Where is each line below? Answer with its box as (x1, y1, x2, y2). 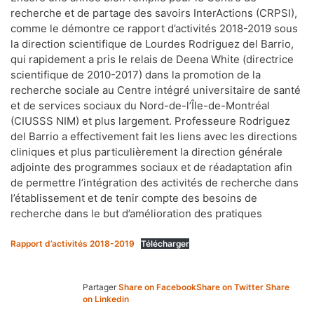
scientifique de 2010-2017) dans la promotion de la (11, 68, 261, 81)
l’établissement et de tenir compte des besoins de (11, 191, 257, 205)
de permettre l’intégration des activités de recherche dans (11, 176, 299, 189)
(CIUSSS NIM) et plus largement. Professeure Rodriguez (11, 114, 290, 128)
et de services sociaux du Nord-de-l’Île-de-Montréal (11, 99, 270, 112)
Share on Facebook (118, 281, 196, 292)
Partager (83, 281, 116, 292)
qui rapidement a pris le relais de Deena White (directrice (11, 53, 294, 66)
